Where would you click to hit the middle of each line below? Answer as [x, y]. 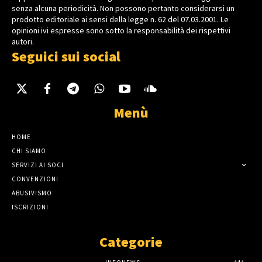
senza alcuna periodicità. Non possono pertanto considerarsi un [123, 8]
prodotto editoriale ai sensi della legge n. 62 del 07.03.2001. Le [120, 20]
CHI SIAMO [29, 151]
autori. [23, 42]
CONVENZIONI [35, 179]
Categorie [131, 242]
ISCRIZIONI [30, 207]
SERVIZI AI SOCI [38, 165]
